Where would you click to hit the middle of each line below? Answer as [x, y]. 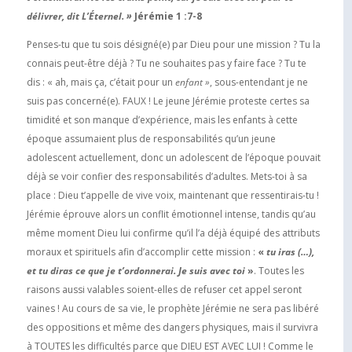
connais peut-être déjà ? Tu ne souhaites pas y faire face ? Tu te [166, 63]
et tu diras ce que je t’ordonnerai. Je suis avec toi [137, 270]
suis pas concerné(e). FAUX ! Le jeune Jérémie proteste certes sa [168, 101]
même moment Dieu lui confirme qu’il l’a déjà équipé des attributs [173, 233]
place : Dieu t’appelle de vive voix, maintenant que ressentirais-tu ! [172, 195]
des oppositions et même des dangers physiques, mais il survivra [172, 327]
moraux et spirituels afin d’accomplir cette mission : [142, 251]
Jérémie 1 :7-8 [167, 16]
